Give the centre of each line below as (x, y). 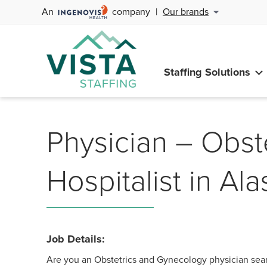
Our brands (186, 11)
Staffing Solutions (207, 72)
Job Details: (76, 239)
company (131, 11)
